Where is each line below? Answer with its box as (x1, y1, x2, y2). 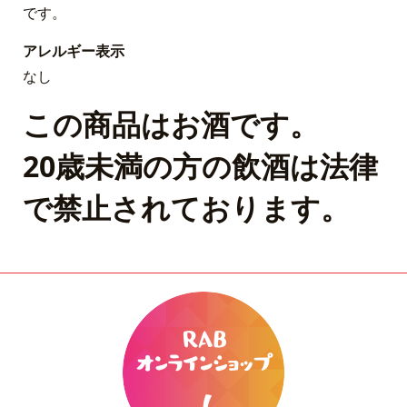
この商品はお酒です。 (23, 104, 320, 144)
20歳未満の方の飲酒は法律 (23, 145, 379, 185)
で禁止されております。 (23, 187, 351, 227)
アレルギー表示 (23, 40, 125, 61)
